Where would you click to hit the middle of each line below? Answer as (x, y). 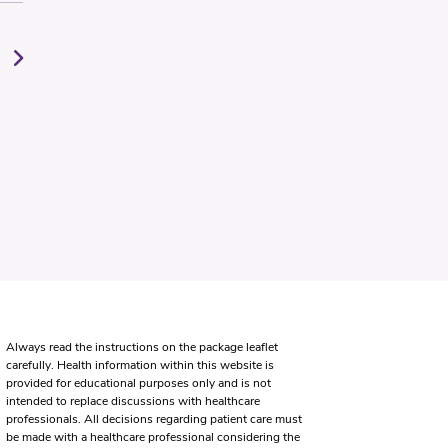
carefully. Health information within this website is (139, 365)
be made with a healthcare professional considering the (152, 437)
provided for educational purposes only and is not (138, 383)
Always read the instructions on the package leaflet (141, 347)
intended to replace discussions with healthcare (132, 401)
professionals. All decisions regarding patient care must (153, 419)
